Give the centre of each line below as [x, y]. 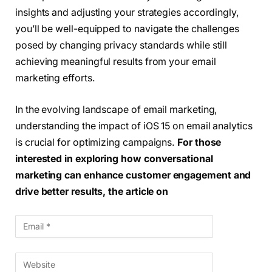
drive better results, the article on [92, 191]
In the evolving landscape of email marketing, [117, 109]
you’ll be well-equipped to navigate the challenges [127, 29]
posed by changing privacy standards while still [121, 46]
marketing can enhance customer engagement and [133, 175]
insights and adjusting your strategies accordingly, [127, 13]
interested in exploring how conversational [114, 158]
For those [198, 142]
